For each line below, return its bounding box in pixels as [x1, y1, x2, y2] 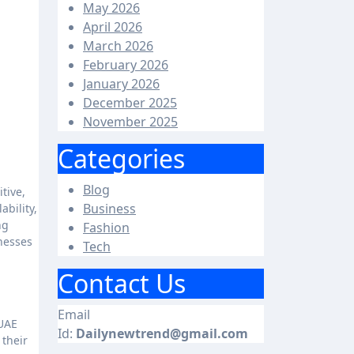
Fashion [83, 219, 130, 236]
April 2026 [83, 18, 142, 36]
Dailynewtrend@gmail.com [76, 325, 248, 342]
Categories [58, 141, 185, 175]
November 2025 [83, 113, 178, 130]
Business [83, 200, 136, 217]
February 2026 [83, 56, 168, 73]
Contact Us [58, 266, 186, 300]
